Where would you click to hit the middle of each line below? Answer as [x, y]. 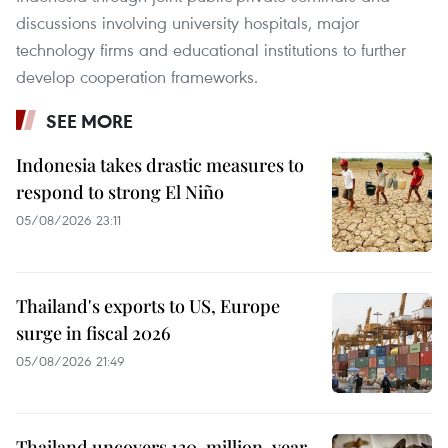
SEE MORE [89, 121]
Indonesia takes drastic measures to [160, 165]
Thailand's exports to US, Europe [148, 306]
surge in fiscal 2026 [93, 333]
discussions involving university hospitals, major [187, 23]
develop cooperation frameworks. [137, 77]
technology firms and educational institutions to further [211, 50]
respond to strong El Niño [120, 192]
